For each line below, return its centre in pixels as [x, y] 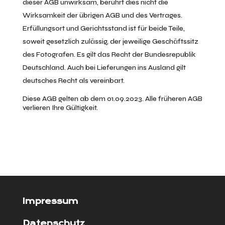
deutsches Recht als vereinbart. [73, 81]
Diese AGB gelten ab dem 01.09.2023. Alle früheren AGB [112, 99]
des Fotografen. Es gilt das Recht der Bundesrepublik [109, 54]
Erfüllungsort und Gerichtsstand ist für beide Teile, [103, 28]
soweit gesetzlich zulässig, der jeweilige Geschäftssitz [110, 41]
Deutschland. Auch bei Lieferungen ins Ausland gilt [104, 68]
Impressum [50, 201]
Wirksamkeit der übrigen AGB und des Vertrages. [102, 15]
